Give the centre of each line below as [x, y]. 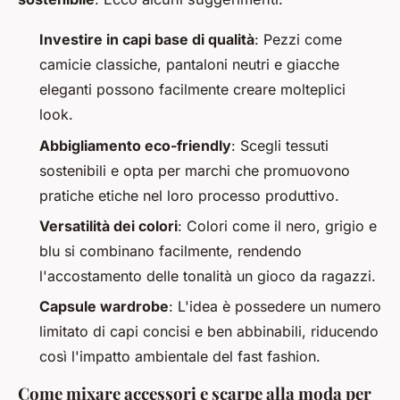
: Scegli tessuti [280, 145]
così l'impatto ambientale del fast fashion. [180, 357]
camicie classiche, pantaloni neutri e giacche [189, 65]
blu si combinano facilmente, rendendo [171, 251]
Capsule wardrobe [104, 307]
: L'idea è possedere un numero [275, 307]
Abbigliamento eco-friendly [135, 145]
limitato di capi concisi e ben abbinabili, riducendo [209, 332]
